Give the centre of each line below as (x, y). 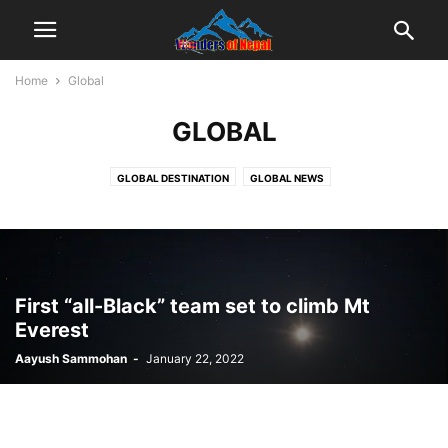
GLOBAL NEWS (287, 178)
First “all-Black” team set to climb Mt (192, 306)
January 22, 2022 (195, 358)
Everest (52, 330)
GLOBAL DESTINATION (173, 178)
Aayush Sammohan (71, 358)
